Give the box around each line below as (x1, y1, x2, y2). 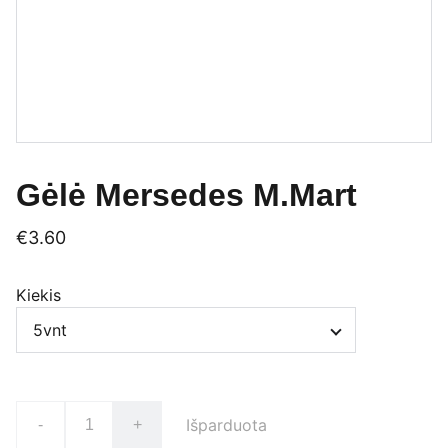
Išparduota (186, 415, 267, 435)
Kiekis (16, 285, 61, 305)
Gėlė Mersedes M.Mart (16, 177, 357, 213)
